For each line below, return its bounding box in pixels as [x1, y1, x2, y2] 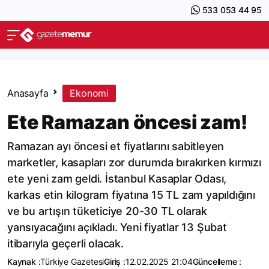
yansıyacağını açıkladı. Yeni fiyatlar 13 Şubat [7, 221, 227, 234]
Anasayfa [7, 87, 49, 99]
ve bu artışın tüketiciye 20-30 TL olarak [7, 205, 207, 217]
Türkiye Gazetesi [40, 256, 104, 267]
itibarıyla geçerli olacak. [7, 237, 124, 250]
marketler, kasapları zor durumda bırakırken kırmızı [7, 156, 261, 169]
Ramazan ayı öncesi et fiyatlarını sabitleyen [7, 140, 225, 153]
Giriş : [104, 256, 125, 267]
